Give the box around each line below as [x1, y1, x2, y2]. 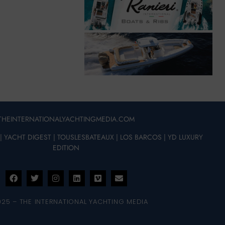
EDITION [53, 142, 80, 153]
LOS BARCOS [120, 132, 162, 142]
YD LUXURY [168, 132, 203, 142]
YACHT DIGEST [4, 132, 52, 142]
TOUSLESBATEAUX [57, 132, 115, 142]
